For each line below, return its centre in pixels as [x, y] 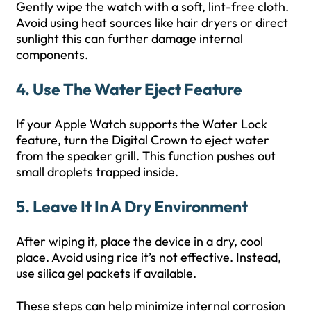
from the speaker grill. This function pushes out [146, 155]
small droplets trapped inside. [97, 171]
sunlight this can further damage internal [129, 38]
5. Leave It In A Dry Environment [132, 206]
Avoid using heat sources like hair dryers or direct [152, 22]
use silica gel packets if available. [106, 273]
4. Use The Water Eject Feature [129, 89]
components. [52, 54]
